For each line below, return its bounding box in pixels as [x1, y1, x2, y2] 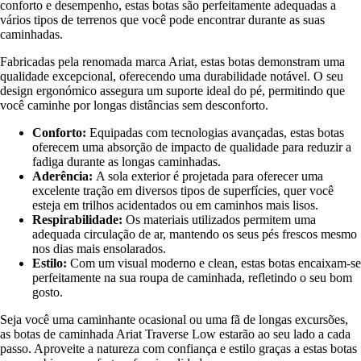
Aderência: [32, 168, 96, 183]
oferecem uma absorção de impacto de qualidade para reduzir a [32, 139, 351, 154]
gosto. [32, 284, 63, 299]
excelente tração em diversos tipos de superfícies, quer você [32, 183, 334, 197]
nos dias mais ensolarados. [32, 241, 166, 255]
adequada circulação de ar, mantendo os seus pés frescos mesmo [32, 226, 357, 241]
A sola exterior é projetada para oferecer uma [96, 168, 323, 183]
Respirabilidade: [32, 212, 126, 226]
